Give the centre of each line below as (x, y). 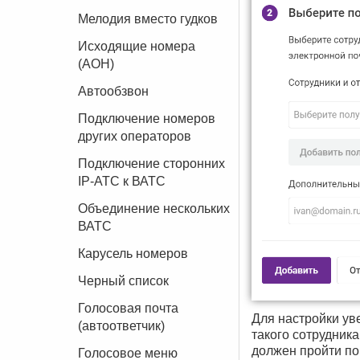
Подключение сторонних (151, 164)
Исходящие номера (137, 46)
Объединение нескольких (154, 209)
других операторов (135, 136)
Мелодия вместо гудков (148, 19)
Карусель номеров (133, 254)
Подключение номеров (147, 119)
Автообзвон (113, 91)
